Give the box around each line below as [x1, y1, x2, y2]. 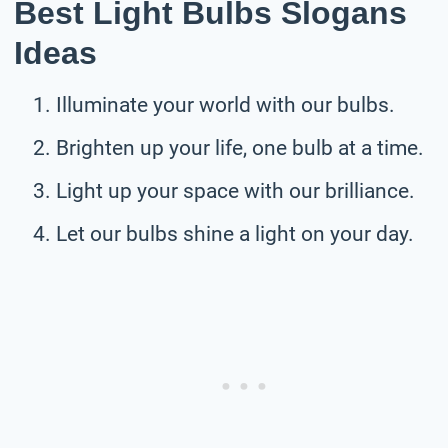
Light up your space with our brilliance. [56, 178, 415, 203]
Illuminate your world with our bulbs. [56, 92, 395, 117]
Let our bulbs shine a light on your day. [56, 221, 414, 246]
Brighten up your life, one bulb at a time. [56, 135, 424, 160]
